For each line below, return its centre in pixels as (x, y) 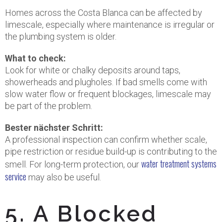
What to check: (35, 58)
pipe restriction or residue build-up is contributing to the (111, 151)
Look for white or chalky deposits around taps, (93, 70)
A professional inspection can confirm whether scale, (106, 139)
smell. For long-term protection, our (73, 164)
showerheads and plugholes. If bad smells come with (106, 82)
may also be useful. (64, 177)
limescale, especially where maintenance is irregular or (110, 25)
